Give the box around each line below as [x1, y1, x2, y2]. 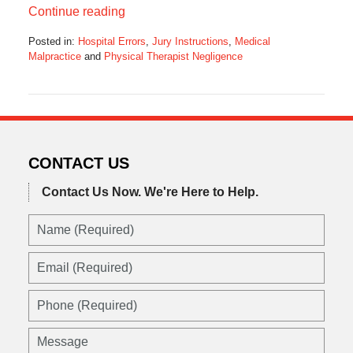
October [27, 79, 64, 91]
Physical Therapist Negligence [103, 50, 243, 62]
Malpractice [28, 50, 81, 62]
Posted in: [28, 35, 75, 47]
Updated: [27, 64, 69, 76]
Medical [234, 35, 270, 47]
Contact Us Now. [41, 184, 141, 199]
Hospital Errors [77, 35, 146, 47]
